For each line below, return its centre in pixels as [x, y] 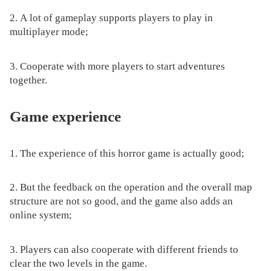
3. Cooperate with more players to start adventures [117, 66]
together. [28, 80]
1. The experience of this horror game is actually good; [127, 153]
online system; [41, 215]
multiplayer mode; [49, 32]
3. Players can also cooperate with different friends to [124, 249]
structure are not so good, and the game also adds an [121, 201]
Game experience [65, 117]
